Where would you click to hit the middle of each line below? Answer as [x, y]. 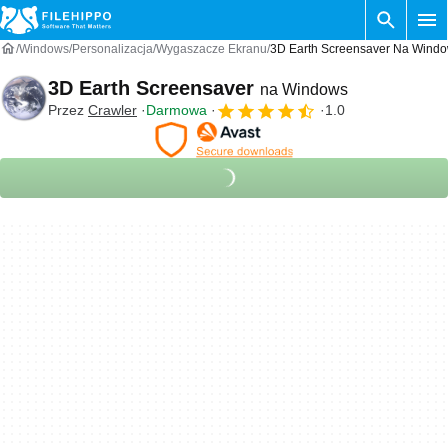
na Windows [304, 89]
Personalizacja [112, 49]
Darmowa [176, 110]
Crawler [112, 110]
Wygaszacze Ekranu [211, 49]
